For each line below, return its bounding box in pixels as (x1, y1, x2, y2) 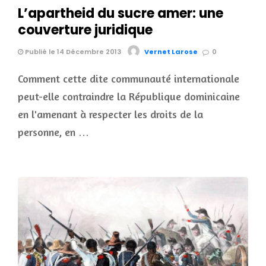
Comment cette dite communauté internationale (18, 72, 239, 85)
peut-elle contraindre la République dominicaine (18, 90, 240, 103)
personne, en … (18, 125, 89, 139)
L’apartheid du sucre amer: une (18, 4, 223, 23)
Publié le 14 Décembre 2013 (23, 47, 121, 57)
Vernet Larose (144, 47, 198, 57)
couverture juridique (18, 21, 153, 40)
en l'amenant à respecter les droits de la (18, 107, 203, 121)
